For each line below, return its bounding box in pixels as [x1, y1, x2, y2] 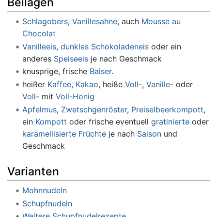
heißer [22, 79, 47, 90]
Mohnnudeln [22, 186, 67, 196]
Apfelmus [22, 104, 57, 114]
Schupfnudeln [22, 198, 72, 208]
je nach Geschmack [88, 53, 162, 63]
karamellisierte [22, 128, 76, 139]
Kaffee [47, 79, 71, 90]
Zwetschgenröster [61, 104, 127, 114]
